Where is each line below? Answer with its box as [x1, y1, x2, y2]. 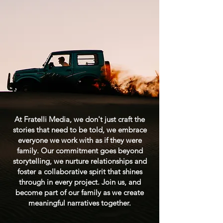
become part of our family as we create [15, 188, 144, 197]
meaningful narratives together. [28, 198, 131, 208]
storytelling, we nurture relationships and [12, 156, 147, 166]
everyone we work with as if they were [17, 135, 142, 145]
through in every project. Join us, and [18, 177, 141, 187]
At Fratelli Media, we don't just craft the [14, 114, 145, 124]
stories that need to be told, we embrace [12, 125, 147, 134]
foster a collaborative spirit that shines [17, 167, 142, 176]
